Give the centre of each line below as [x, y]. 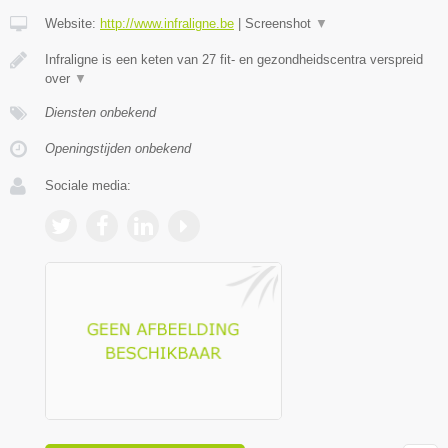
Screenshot [280, 23]
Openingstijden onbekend [118, 148]
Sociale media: [88, 185]
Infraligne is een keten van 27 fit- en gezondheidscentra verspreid [234, 59]
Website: [72, 23]
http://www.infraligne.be [167, 23]
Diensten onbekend [100, 112]
